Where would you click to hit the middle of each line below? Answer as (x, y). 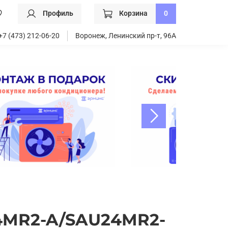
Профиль (58, 13)
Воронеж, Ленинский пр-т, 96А (126, 36)
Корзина (133, 13)
